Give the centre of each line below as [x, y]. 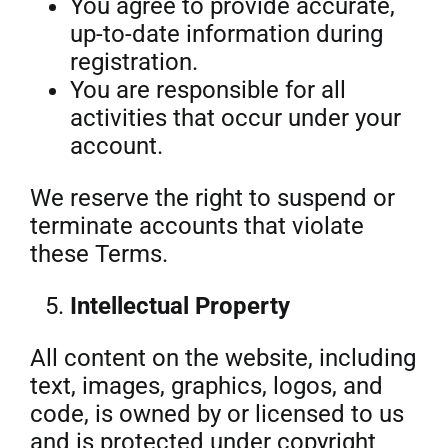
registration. [133, 62]
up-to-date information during [226, 34]
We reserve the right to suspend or [212, 198]
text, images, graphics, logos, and [206, 386]
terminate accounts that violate [196, 226]
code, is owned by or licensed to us [216, 414]
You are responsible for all [207, 90]
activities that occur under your [235, 118]
